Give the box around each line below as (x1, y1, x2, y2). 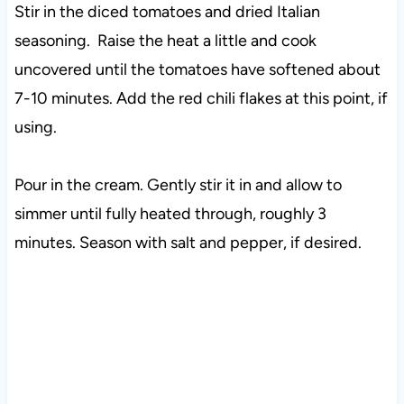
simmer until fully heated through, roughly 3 (14, 203, 326, 224)
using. (14, 116, 57, 137)
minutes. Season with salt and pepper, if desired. (14, 232, 362, 252)
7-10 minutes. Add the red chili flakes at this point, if (14, 87, 388, 108)
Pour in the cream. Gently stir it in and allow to (14, 174, 342, 195)
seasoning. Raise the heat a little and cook (14, 30, 317, 50)
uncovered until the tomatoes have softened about (14, 59, 381, 79)
